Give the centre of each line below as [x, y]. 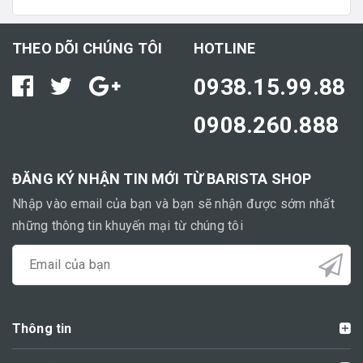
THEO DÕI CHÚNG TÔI [88, 48]
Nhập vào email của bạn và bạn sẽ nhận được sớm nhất [173, 203]
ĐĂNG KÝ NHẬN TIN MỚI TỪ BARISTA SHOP [162, 178]
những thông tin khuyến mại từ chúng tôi [128, 225]
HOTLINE [225, 48]
